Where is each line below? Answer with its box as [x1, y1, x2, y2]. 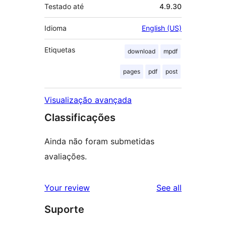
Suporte [44, 203, 84, 215]
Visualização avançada [44, 94, 132, 105]
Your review [44, 182, 90, 193]
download [128, 47, 155, 55]
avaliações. [44, 151, 87, 161]
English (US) [142, 23, 182, 32]
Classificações [44, 111, 116, 124]
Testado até [44, 2, 84, 11]
